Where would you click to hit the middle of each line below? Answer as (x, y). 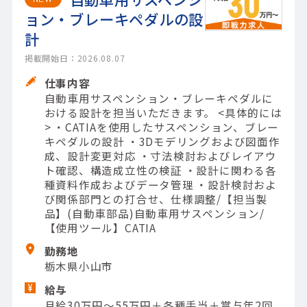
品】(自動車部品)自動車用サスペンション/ (154, 213)
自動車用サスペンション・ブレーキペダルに (159, 98)
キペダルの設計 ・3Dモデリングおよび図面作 (162, 141)
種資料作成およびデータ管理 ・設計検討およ (160, 184)
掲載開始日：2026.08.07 (75, 58)
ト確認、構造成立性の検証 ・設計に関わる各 (160, 170)
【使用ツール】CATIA (100, 227)
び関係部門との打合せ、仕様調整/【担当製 (156, 198)
